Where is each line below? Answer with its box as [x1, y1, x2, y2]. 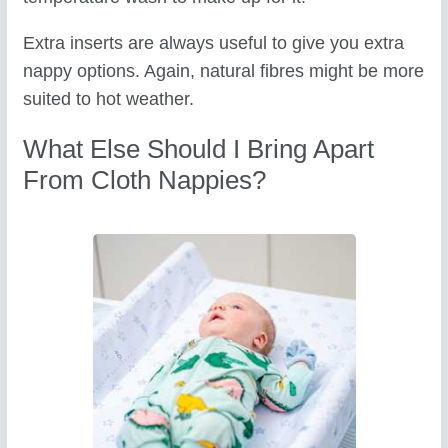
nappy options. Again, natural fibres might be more [23, 60, 425, 81]
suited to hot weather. [23, 88, 195, 109]
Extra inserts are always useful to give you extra [23, 32, 405, 53]
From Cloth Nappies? [23, 165, 267, 196]
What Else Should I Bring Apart [23, 134, 375, 165]
